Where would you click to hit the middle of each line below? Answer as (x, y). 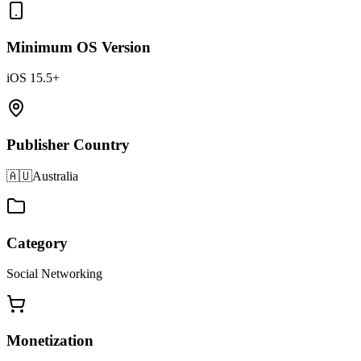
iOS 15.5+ (33, 78)
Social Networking (54, 274)
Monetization (50, 340)
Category (37, 243)
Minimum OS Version (79, 47)
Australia (55, 176)
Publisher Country (68, 145)
